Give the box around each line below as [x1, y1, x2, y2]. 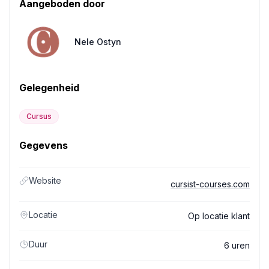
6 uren [224, 240, 250, 250]
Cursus [26, 112, 52, 121]
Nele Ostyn [74, 37, 121, 47]
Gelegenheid [19, 82, 79, 94]
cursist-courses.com [171, 179, 250, 189]
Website [29, 175, 61, 186]
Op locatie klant [188, 211, 250, 221]
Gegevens [19, 139, 68, 151]
